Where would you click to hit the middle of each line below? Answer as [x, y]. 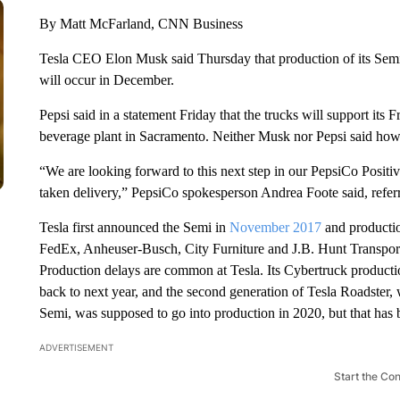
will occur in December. [106, 80]
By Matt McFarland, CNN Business [141, 24]
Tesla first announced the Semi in [134, 227]
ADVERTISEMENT [76, 347]
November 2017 [275, 227]
